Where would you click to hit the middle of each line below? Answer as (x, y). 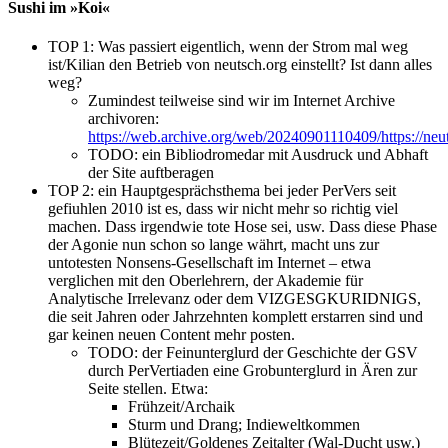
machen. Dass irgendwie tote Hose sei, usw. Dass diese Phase (242, 227)
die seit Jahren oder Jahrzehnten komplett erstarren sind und (235, 317)
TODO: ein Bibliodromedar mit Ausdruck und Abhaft (258, 155)
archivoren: (123, 119)
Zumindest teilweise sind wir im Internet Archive (241, 101)
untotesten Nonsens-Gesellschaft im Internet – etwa (209, 263)
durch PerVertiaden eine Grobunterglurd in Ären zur (252, 371)
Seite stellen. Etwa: (148, 389)
